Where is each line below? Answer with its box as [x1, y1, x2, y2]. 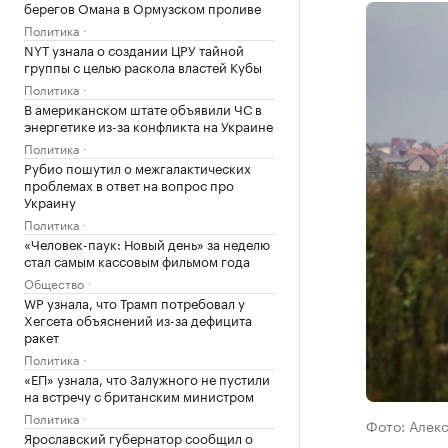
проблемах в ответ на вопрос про [24, 174, 234, 194]
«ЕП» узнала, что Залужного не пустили [24, 368, 270, 388]
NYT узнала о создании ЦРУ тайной [24, 39, 244, 59]
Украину [24, 191, 76, 211]
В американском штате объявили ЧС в [24, 98, 262, 118]
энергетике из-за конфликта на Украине [24, 115, 273, 135]
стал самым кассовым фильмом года [24, 250, 250, 270]
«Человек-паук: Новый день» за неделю [24, 233, 270, 253]
